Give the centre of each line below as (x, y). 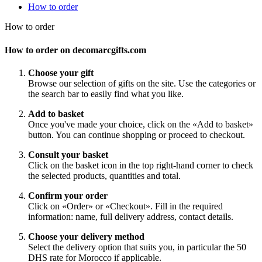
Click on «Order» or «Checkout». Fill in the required (125, 206)
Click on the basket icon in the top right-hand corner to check (141, 165)
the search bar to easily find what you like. (106, 94)
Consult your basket (68, 154)
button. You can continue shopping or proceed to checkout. (137, 135)
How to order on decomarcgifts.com (75, 50)
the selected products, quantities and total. (104, 175)
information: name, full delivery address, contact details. (131, 216)
